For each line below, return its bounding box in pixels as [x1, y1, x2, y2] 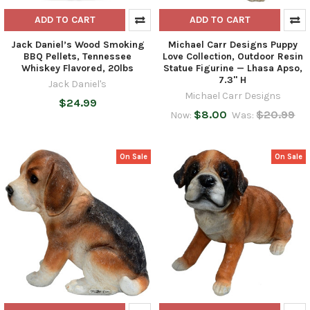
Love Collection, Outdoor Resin [162, 51, 303, 63]
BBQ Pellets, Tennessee [24, 51, 131, 63]
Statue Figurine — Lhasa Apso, [163, 62, 302, 75]
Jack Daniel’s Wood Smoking [10, 39, 145, 51]
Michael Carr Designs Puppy [167, 39, 298, 51]
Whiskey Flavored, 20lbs [21, 62, 134, 75]
